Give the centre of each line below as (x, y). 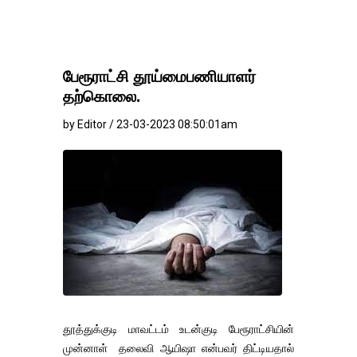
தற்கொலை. (102, 96)
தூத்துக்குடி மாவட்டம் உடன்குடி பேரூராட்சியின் (178, 329)
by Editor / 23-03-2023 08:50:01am (150, 124)
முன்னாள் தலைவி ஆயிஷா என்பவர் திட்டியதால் (178, 348)
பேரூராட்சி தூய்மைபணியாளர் (159, 76)
